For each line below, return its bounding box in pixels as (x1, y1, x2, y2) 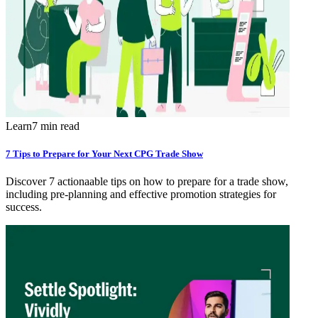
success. (6, 201, 42, 214)
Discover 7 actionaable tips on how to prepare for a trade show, (6, 175, 288, 188)
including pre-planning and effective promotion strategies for (6, 188, 276, 201)
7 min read (32, 119, 79, 132)
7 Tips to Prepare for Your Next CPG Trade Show (6, 148, 203, 159)
